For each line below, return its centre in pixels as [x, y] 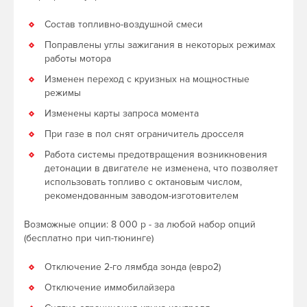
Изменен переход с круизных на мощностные [147, 79]
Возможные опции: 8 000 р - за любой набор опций [140, 224]
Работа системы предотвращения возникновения [156, 154]
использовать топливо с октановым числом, [143, 182]
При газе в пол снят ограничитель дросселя [144, 134]
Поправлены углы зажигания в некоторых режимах [160, 45]
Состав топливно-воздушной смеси [124, 24]
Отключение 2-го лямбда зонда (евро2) [133, 267]
